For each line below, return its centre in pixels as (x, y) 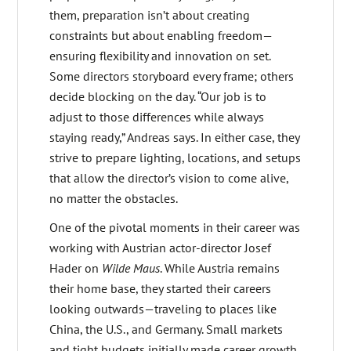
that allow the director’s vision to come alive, (169, 178)
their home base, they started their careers (161, 288)
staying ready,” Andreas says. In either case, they (175, 138)
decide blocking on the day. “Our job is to (158, 97)
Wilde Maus (131, 268)
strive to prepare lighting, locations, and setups (175, 158)
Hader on (76, 268)
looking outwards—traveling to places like (163, 308)
